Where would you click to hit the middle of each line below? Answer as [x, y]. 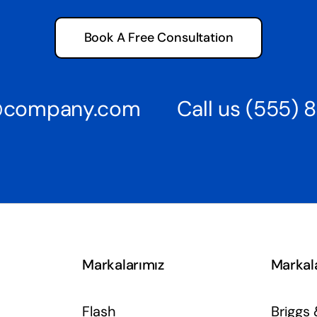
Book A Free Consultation [158, 38]
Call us [211, 109]
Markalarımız [123, 265]
